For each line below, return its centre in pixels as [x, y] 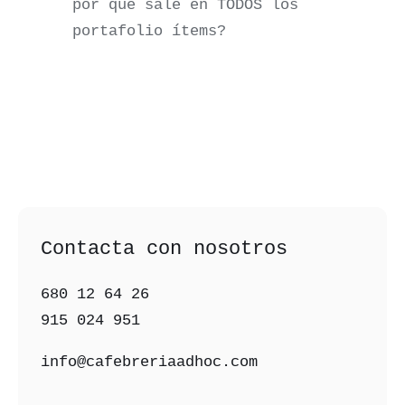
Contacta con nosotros [165, 250]
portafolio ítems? [149, 32]
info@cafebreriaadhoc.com [150, 363]
